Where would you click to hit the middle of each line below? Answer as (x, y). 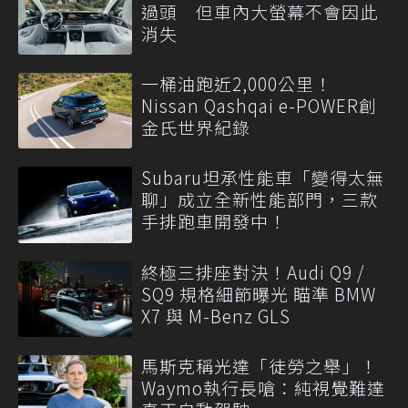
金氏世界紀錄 (196, 127)
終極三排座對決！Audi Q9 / (253, 271)
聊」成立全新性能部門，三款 (260, 199)
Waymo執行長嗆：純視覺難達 (263, 387)
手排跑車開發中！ (214, 221)
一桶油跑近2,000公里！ (237, 84)
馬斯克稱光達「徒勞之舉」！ (260, 365)
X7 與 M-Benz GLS (216, 315)
